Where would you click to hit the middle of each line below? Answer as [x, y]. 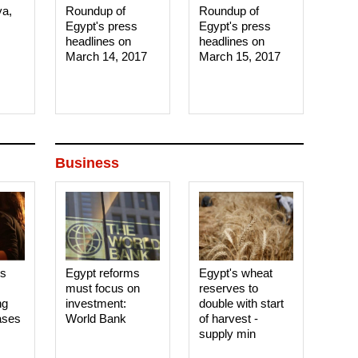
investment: [96, 303]
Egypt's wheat [236, 273]
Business [87, 163]
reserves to [229, 288]
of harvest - [229, 318]
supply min [228, 334]
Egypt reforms [103, 273]
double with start [242, 303]
